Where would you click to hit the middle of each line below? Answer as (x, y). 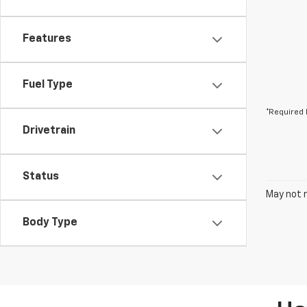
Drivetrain (49, 131)
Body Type (50, 223)
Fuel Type (48, 85)
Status (41, 177)
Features (47, 39)
